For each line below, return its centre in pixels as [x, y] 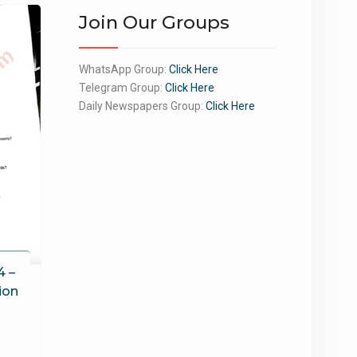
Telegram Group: [122, 88]
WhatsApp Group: [124, 69]
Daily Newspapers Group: [142, 106]
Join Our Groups [154, 22]
